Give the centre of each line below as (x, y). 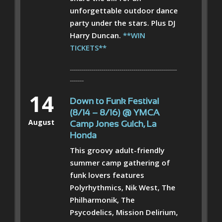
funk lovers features (107, 175)
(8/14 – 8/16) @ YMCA (115, 113)
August (41, 122)
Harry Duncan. (96, 35)
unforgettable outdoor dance (124, 10)
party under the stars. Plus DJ (123, 23)
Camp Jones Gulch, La (113, 124)
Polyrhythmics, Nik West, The (123, 187)
